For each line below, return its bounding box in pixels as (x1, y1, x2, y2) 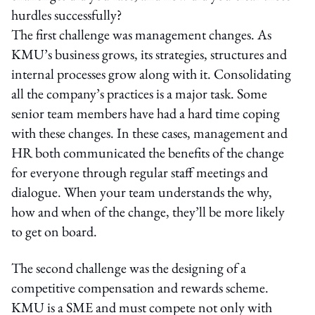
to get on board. (11, 221, 97, 240)
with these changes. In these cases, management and (11, 123, 288, 142)
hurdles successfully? (11, 5, 122, 24)
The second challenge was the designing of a (11, 258, 246, 277)
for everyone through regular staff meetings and (11, 162, 268, 181)
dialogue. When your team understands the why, (11, 182, 272, 201)
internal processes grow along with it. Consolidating (11, 64, 291, 83)
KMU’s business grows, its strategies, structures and (11, 44, 287, 63)
